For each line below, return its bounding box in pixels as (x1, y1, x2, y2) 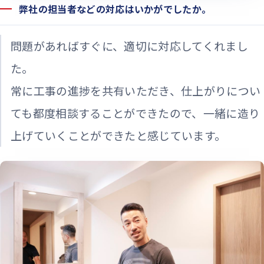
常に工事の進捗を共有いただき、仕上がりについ (11, 82, 261, 99)
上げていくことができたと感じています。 (11, 127, 226, 144)
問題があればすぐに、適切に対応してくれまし (11, 38, 249, 54)
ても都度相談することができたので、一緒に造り (11, 105, 260, 121)
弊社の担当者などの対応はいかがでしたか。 (19, 2, 212, 16)
